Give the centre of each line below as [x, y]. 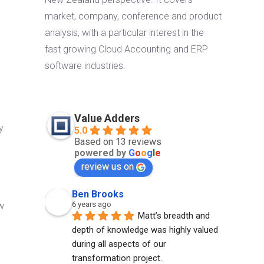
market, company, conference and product [133, 16]
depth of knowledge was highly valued [145, 230]
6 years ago [92, 204]
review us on [108, 166]
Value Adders [107, 118]
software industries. [85, 66]
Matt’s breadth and [174, 216]
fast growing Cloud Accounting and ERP [126, 49]
